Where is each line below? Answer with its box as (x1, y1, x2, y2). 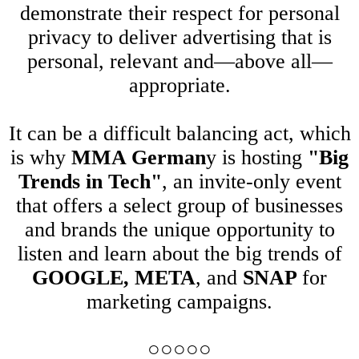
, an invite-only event (161, 170, 341, 194)
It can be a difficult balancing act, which (8, 122, 351, 146)
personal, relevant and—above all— (26, 50, 333, 74)
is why (10, 146, 71, 170)
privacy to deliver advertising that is (27, 26, 332, 50)
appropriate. (128, 74, 231, 98)
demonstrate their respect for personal (19, 2, 340, 26)
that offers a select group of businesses (16, 194, 343, 218)
